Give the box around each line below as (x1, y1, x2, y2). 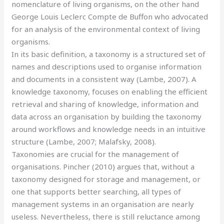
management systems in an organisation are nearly (11, 198, 194, 209)
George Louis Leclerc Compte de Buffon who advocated (11, 11, 208, 21)
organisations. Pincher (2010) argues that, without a (11, 161, 195, 171)
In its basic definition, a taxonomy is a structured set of (11, 48, 206, 59)
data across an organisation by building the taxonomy (11, 111, 202, 121)
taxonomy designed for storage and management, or (11, 173, 201, 184)
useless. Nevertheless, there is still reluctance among (11, 211, 200, 221)
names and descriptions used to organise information (11, 61, 202, 71)
